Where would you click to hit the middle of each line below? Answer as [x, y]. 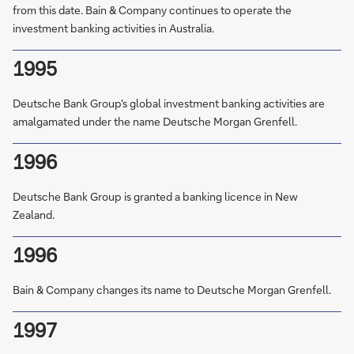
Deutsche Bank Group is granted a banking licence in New [155, 196]
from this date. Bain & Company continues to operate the [152, 10]
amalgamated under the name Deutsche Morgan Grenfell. [155, 121]
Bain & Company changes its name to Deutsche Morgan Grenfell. [172, 290]
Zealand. [34, 215]
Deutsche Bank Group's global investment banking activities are [169, 103]
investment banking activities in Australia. [113, 28]
